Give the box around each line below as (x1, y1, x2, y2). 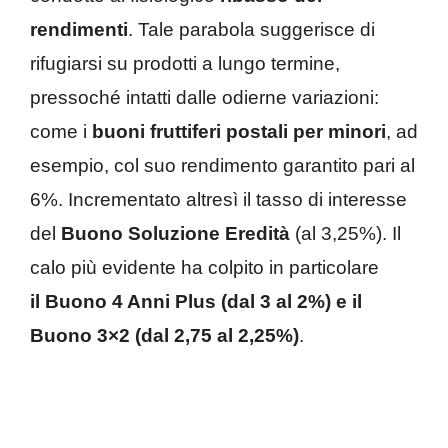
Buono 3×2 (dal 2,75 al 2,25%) (30, 325, 299, 347)
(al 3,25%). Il (290, 223, 401, 245)
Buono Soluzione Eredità (56, 223, 290, 245)
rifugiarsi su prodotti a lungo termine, (30, 53, 340, 75)
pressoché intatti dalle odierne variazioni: (30, 87, 379, 109)
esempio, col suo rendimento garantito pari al (30, 155, 415, 177)
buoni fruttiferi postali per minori (92, 121, 386, 143)
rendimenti (30, 19, 128, 41)
